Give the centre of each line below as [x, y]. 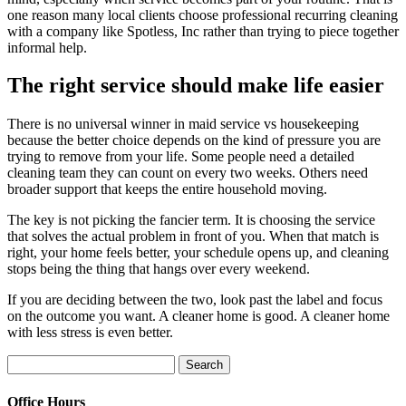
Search [26, 362]
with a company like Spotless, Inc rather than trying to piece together [203, 31]
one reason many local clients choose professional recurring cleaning [203, 14]
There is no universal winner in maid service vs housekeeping [183, 124]
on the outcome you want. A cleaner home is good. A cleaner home [198, 316]
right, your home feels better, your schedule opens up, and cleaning [198, 253]
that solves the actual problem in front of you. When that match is [193, 237]
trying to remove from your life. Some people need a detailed [181, 157]
